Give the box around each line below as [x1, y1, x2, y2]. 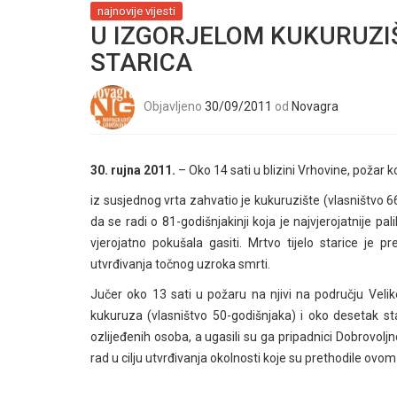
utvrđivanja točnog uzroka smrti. [90, 256, 270, 271]
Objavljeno [144, 98, 205, 113]
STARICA [90, 47, 192, 77]
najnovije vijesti [97, 4, 175, 18]
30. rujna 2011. [90, 162, 175, 177]
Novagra [292, 98, 339, 113]
